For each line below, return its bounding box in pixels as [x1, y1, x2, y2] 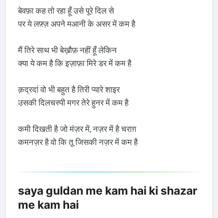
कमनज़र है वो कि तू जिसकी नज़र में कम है [18, 137, 138, 147]
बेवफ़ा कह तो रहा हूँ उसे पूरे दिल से [18, 5, 114, 16]
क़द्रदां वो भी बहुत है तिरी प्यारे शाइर [18, 84, 120, 94]
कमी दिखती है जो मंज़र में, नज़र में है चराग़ [18, 124, 136, 134]
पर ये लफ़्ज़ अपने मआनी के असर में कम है [18, 18, 135, 29]
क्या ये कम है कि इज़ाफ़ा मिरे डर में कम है [18, 58, 131, 68]
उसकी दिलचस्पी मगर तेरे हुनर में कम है [18, 97, 128, 108]
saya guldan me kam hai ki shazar [18, 184, 197, 198]
